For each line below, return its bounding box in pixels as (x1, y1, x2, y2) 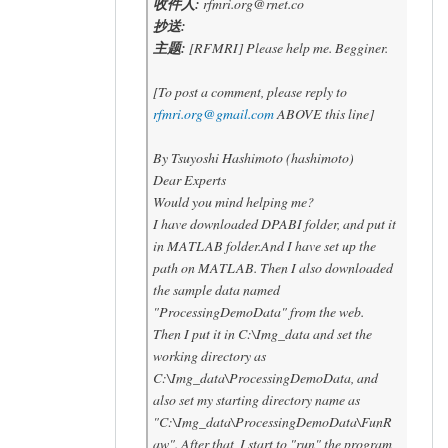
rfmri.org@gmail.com (153, 103, 274, 123)
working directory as (153, 345, 266, 365)
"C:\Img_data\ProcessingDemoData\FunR (153, 411, 392, 431)
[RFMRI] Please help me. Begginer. (186, 37, 388, 57)
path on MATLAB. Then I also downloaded (153, 257, 393, 277)
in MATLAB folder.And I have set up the (153, 235, 376, 255)
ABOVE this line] (274, 103, 374, 123)
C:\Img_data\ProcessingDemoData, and (153, 367, 378, 387)
